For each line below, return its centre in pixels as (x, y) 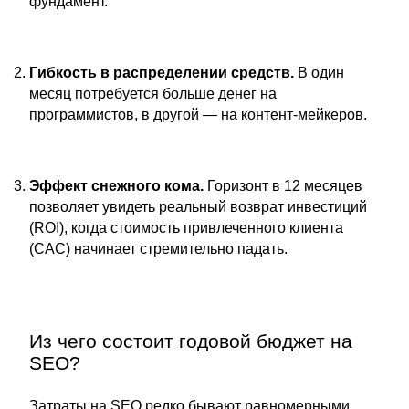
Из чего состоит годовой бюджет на (191, 341)
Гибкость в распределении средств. (162, 73)
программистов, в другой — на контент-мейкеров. (198, 115)
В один (319, 73)
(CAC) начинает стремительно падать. (158, 249)
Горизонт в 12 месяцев (283, 186)
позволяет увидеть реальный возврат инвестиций (198, 207)
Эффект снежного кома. (116, 186)
